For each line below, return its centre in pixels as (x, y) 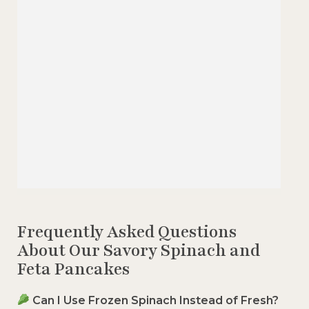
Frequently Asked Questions (127, 231)
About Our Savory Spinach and (139, 250)
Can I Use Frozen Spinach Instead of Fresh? (156, 300)
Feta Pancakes (73, 269)
